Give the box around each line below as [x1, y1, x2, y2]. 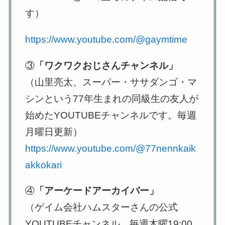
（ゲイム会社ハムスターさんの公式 [25, 202, 178, 213]
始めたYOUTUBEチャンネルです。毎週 [25, 109, 197, 121]
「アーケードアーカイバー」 [35, 185, 159, 196]
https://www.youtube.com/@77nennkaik [25, 143, 196, 154]
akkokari [25, 159, 62, 170]
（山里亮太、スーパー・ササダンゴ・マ [25, 76, 197, 87]
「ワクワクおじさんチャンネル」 [35, 60, 178, 71]
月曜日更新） [25, 126, 83, 137]
